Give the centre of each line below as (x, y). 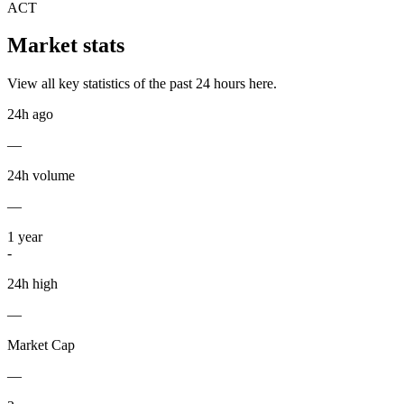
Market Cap (41, 345)
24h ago (30, 115)
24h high (32, 284)
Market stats (66, 46)
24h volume (41, 176)
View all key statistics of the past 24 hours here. (142, 84)
